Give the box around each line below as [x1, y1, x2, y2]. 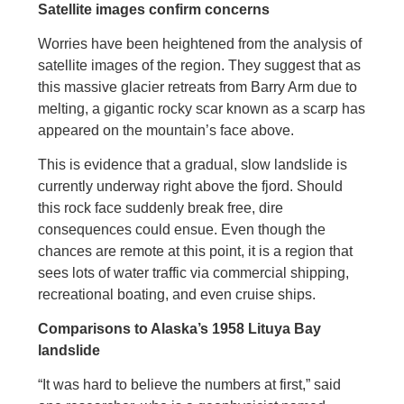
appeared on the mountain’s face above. [38, 123, 295, 138]
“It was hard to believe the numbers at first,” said [38, 377, 342, 392]
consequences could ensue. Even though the [38, 222, 326, 237]
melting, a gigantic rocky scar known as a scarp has [38, 101, 366, 116]
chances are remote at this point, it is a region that [38, 243, 353, 259]
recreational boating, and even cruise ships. [38, 287, 317, 302]
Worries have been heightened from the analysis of [38, 36, 363, 51]
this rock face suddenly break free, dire [38, 200, 284, 216]
